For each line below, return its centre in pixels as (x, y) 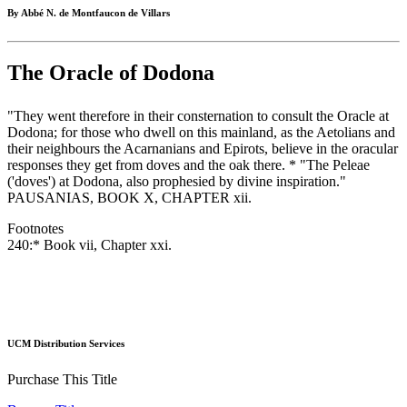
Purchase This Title (62, 379)
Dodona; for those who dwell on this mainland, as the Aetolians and (201, 133)
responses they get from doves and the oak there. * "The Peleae (189, 165)
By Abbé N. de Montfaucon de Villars (89, 13)
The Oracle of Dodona (111, 73)
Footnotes (35, 229)
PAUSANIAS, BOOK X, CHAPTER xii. (129, 198)
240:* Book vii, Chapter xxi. (89, 245)
